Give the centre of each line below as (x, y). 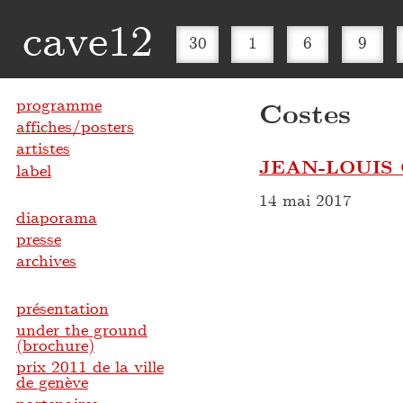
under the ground (81, 330)
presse (38, 239)
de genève (52, 382)
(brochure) (55, 345)
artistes (43, 148)
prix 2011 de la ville (90, 367)
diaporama (56, 217)
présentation (62, 308)
